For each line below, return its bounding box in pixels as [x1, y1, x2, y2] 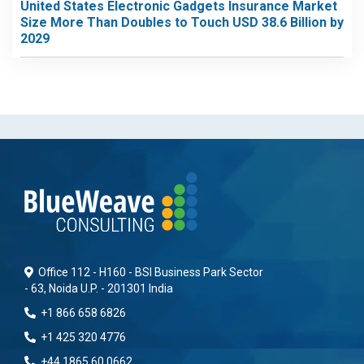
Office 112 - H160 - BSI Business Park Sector [35, 266, 263, 279]
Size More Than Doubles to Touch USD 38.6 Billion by [20, 14, 344, 30]
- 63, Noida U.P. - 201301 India [24, 282, 173, 295]
